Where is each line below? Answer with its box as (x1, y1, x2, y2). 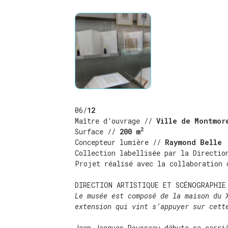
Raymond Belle (165, 137, 222, 147)
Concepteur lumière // (75, 137, 165, 147)
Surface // (75, 126, 116, 136)
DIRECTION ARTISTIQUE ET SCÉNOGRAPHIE (75, 180, 226, 190)
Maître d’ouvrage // (75, 116, 156, 126)
